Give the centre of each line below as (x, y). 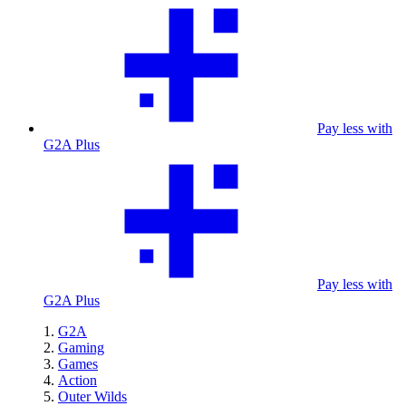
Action (77, 380)
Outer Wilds (92, 396)
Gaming (81, 348)
